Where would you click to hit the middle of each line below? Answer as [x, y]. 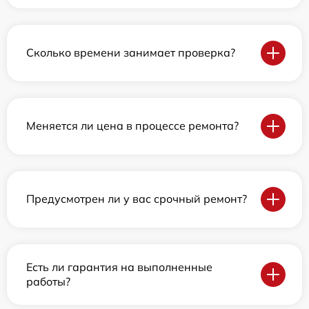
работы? [48, 281]
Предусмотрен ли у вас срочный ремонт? [137, 199]
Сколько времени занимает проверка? [131, 53]
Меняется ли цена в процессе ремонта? [132, 126]
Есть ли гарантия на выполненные [119, 267]
